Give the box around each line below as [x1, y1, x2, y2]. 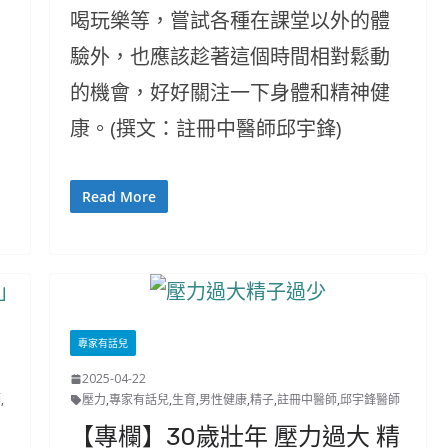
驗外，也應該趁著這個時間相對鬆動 [69, 43, 390, 70]
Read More [81, 187, 156, 206]
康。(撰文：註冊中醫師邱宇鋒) [69, 115, 342, 142]
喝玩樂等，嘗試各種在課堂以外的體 [69, 7, 390, 34]
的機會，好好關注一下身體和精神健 [69, 79, 390, 106]
